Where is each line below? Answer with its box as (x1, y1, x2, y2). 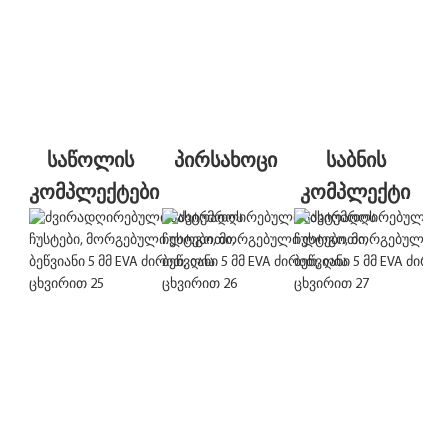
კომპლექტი (300, 176, 411, 206)
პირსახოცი (173, 144, 277, 174)
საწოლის (46, 144, 134, 174)
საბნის (325, 144, 386, 174)
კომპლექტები (29, 176, 159, 206)
